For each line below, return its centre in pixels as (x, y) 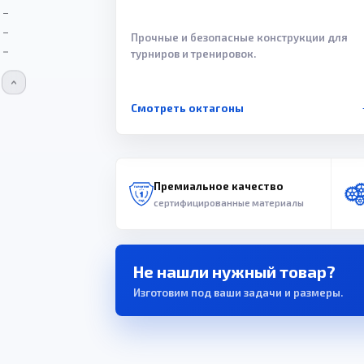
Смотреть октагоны (187, 108)
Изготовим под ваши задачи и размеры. (238, 292)
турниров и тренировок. (193, 53)
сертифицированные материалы (229, 202)
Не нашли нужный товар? (234, 271)
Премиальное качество (219, 186)
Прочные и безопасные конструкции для (239, 37)
